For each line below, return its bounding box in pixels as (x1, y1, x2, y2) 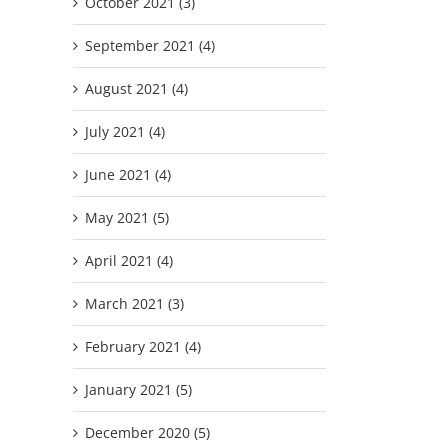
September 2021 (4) (85, 35, 215, 55)
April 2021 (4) (85, 250, 173, 270)
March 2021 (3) (85, 293, 184, 313)
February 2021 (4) (85, 336, 201, 356)
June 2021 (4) (85, 164, 171, 184)
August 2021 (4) (85, 78, 188, 98)
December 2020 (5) (85, 422, 210, 442)
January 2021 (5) (85, 379, 192, 399)
